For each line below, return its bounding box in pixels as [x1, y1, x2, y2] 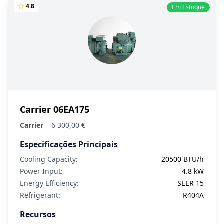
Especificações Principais [20, 139, 118, 150]
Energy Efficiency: [20, 178, 79, 188]
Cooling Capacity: [20, 154, 78, 164]
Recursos [20, 209, 56, 220]
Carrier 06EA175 [20, 103, 89, 115]
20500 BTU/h [161, 154, 204, 164]
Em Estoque [172, 3, 205, 11]
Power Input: [20, 166, 63, 176]
